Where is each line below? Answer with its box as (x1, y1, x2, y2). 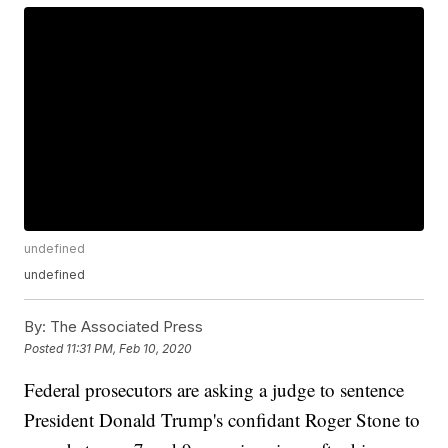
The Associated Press (46, 317, 204, 337)
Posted (24, 340, 67, 356)
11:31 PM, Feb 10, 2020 (66, 340, 193, 356)
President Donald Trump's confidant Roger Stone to (24, 407, 421, 433)
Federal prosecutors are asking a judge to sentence (24, 377, 405, 403)
